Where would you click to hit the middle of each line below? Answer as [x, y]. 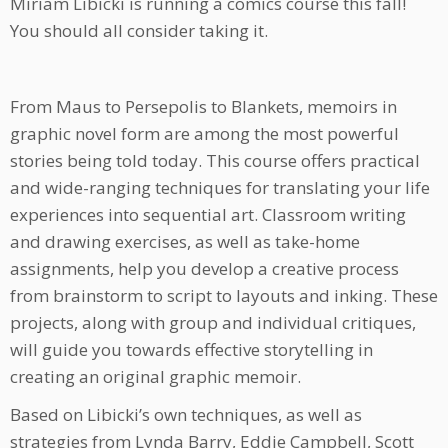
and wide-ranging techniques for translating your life [220, 188]
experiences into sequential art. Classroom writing [208, 215]
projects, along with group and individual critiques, [213, 323]
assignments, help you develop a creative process [204, 269]
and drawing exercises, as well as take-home [185, 242]
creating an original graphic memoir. [155, 377]
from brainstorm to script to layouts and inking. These [224, 296]
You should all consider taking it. [139, 31]
